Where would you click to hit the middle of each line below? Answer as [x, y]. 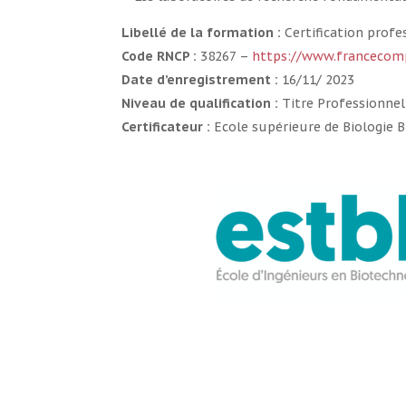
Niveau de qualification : [200, 104]
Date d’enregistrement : [200, 80]
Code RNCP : [159, 57]
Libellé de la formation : [202, 33]
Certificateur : [166, 127]
